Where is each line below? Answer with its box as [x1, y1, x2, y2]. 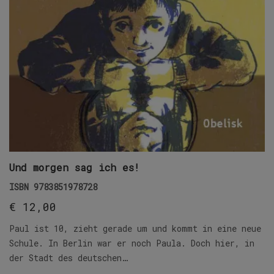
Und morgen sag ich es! [9, 160, 139, 174]
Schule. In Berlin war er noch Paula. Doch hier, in [9, 237, 254, 249]
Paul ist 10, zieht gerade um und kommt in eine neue [9, 222, 261, 234]
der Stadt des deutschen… [9, 251, 128, 264]
